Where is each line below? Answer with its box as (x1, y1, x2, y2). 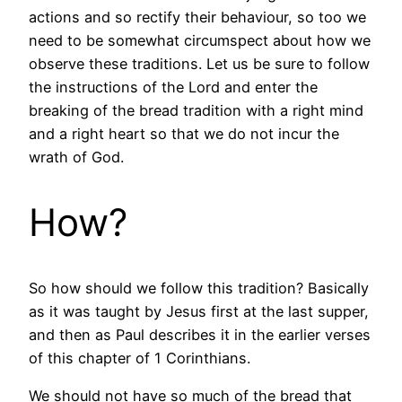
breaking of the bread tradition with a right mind (29, 101, 363, 120)
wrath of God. (29, 148, 124, 167)
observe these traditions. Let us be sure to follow (29, 55, 370, 74)
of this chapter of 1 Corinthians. (29, 349, 250, 368)
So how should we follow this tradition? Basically (29, 279, 369, 298)
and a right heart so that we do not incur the (29, 125, 339, 144)
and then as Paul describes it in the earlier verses (29, 326, 371, 345)
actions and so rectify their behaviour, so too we (29, 8, 366, 27)
